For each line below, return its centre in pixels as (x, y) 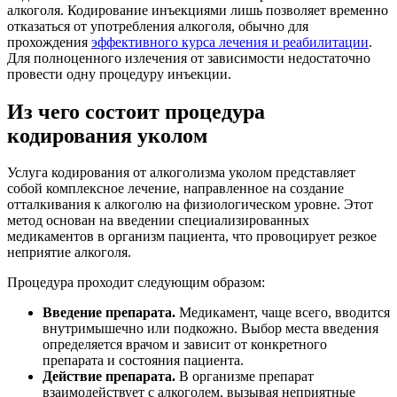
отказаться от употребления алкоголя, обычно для (158, 26)
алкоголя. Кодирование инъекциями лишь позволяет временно (198, 10)
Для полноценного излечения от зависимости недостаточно (189, 58)
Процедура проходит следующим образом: (136, 283)
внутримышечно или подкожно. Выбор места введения (210, 329)
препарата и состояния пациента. (143, 361)
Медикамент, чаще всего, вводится (283, 313)
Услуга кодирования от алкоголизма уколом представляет (181, 173)
